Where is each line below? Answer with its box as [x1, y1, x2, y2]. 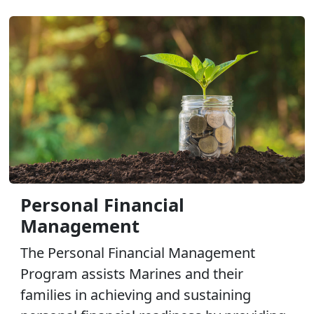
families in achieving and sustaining [20, 285, 251, 304]
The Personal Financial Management [20, 243, 255, 262]
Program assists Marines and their [20, 264, 243, 283]
